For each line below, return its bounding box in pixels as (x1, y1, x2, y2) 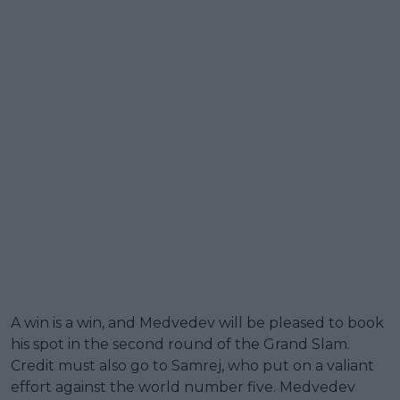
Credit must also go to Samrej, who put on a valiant (11, 356, 374, 374)
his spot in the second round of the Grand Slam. (11, 335, 350, 353)
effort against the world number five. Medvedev (11, 378, 355, 396)
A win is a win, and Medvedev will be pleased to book (11, 313, 384, 331)
